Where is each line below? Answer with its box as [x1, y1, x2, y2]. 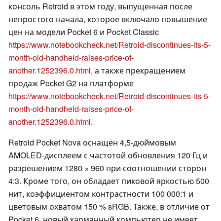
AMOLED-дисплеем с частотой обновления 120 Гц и [8, 149, 208, 161]
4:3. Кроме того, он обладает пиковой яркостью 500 [8, 175, 209, 187]
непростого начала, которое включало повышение [8, 13, 207, 25]
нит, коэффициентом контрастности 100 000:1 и [8, 188, 193, 200]
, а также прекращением [91, 65, 185, 76]
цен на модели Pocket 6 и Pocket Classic [8, 26, 159, 38]
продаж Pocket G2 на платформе [8, 77, 134, 89]
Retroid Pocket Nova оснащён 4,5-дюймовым [8, 137, 176, 148]
